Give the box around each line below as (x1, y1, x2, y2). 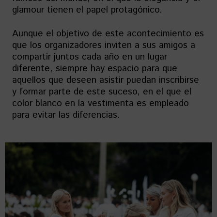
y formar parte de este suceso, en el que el (12, 85, 191, 98)
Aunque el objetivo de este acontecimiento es (12, 27, 204, 40)
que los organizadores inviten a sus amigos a (12, 39, 195, 52)
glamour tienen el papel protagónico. (12, 3, 162, 16)
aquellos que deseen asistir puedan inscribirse (12, 74, 199, 87)
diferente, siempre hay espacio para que (12, 62, 177, 75)
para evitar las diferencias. (12, 108, 120, 122)
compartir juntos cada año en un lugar (12, 50, 167, 63)
